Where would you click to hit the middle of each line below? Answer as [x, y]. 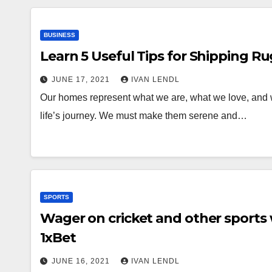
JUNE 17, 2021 [82, 79]
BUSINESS [59, 35]
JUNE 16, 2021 [82, 261]
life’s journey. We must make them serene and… [144, 115]
